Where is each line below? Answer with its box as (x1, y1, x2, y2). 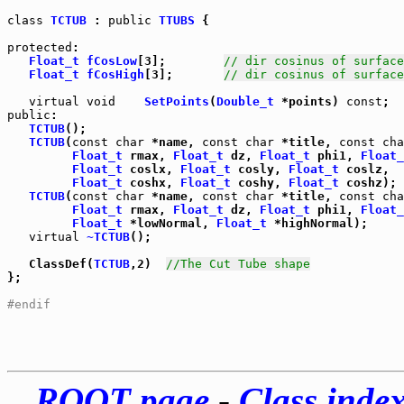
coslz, (339, 162, 390, 176)
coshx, (123, 176, 180, 189)
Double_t (216, 95, 274, 108)
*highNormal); (267, 216, 368, 230)
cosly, (231, 162, 289, 176)
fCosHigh (87, 68, 144, 81)
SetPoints (144, 95, 209, 108)
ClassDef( (7, 257, 94, 271)
